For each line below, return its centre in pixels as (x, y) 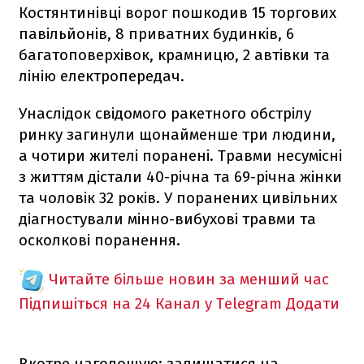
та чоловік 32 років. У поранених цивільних (178, 197)
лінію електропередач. (102, 76)
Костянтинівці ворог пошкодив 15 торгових (178, 12)
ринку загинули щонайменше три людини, (177, 134)
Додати (313, 303)
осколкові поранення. (100, 240)
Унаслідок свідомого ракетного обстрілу (165, 113)
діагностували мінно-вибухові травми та (167, 219)
